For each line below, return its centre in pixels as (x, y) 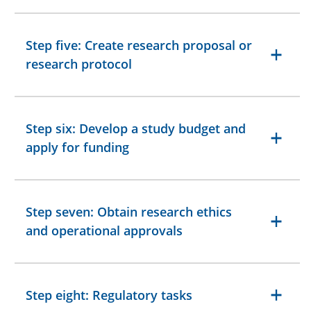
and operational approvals (104, 230)
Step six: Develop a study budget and (136, 128)
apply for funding (77, 147)
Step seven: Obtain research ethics (129, 211)
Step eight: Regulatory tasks (109, 295)
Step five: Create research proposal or (139, 45)
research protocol (79, 64)
